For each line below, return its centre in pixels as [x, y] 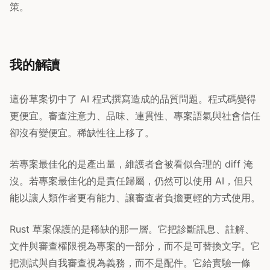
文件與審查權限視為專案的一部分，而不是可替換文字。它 [135, 246]
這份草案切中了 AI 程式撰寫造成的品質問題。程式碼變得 [133, 99]
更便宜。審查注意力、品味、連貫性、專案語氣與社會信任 [135, 116]
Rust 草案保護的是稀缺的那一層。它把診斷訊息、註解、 [132, 229]
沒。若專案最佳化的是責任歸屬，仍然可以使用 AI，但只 [131, 181]
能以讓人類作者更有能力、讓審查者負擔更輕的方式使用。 [135, 198]
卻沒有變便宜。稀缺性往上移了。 [82, 133]
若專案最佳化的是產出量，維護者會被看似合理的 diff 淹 [131, 164]
